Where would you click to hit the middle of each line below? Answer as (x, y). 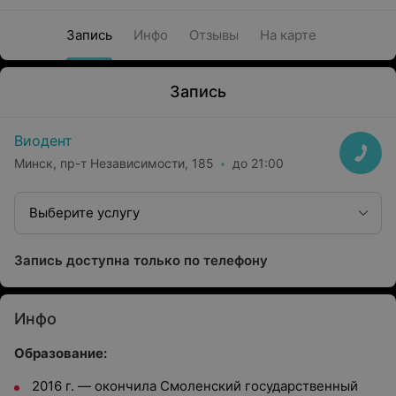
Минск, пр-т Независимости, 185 (114, 163)
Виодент (43, 141)
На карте (288, 35)
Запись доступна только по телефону (141, 260)
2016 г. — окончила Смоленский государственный (195, 386)
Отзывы (213, 35)
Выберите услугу (84, 213)
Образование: (61, 353)
